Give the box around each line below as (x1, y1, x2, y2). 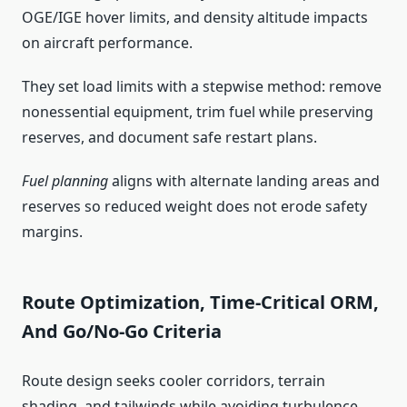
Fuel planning (22, 171, 108, 192)
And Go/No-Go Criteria (22, 319, 222, 344)
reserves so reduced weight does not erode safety (22, 196, 367, 217)
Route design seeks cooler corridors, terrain (22, 371, 325, 392)
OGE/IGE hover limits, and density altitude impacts (22, 7, 368, 28)
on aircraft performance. (22, 33, 193, 54)
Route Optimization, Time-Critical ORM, (22, 290, 379, 315)
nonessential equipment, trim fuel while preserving (22, 102, 373, 123)
